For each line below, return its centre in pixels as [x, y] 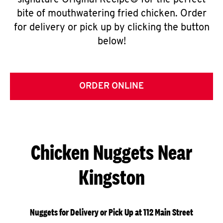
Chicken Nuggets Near [111, 152]
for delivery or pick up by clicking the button [111, 28]
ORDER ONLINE [111, 86]
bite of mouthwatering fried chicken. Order [111, 14]
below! [111, 42]
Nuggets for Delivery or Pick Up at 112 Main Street [111, 212]
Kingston [111, 177]
